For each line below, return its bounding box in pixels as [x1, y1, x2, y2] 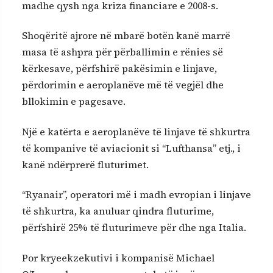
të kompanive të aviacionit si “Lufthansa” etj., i [22, 141, 241, 155]
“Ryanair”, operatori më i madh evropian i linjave [22, 188, 251, 202]
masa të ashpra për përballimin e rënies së [22, 45, 223, 59]
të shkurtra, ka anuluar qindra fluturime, [22, 204, 214, 218]
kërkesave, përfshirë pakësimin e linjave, [22, 62, 217, 76]
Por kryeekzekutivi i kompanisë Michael [22, 250, 214, 264]
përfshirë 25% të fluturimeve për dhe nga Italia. [22, 221, 246, 235]
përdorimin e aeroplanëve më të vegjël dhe [22, 78, 224, 92]
